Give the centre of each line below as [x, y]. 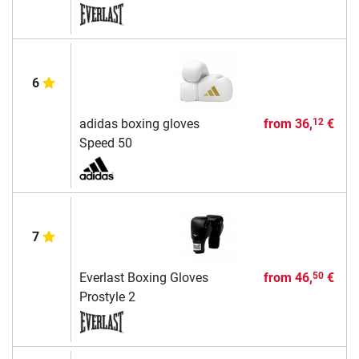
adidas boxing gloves [139, 123]
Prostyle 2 [107, 296]
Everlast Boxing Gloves [143, 277]
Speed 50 [105, 143]
